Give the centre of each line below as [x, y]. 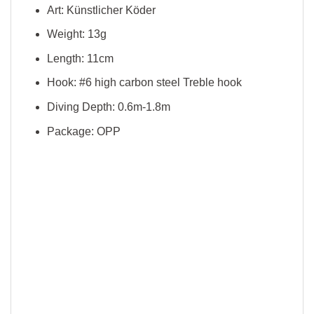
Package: [71, 131]
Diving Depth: [82, 107]
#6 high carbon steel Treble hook [160, 83]
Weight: [67, 34]
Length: [67, 58]
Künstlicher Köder [111, 10]
